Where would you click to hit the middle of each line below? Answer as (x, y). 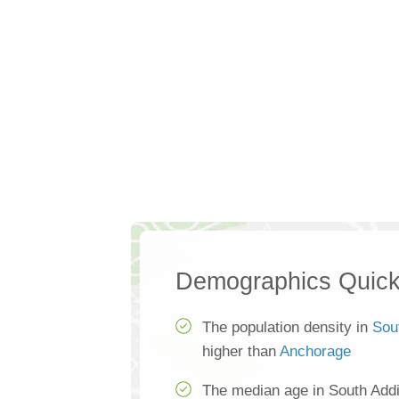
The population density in (287, 328)
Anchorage (315, 352)
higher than (241, 352)
